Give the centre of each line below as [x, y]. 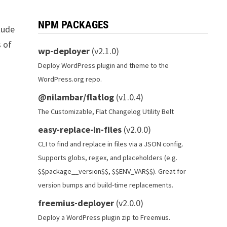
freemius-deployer [76, 203]
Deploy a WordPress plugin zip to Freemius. [104, 217]
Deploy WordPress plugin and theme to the [103, 65]
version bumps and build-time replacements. [105, 185]
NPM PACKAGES [73, 25]
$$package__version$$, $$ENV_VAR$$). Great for [112, 171]
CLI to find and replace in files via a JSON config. [110, 144]
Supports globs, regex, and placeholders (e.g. [107, 158]
